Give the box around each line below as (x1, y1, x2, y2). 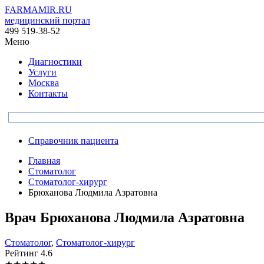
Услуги (28, 67, 57, 77)
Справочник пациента (28, 136, 118, 146)
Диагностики (28, 57, 82, 67)
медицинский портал (5, 15, 90, 25)
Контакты (28, 88, 68, 98)
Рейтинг (5, 247, 41, 258)
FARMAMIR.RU (5, 5, 72, 15)
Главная (28, 156, 60, 166)
